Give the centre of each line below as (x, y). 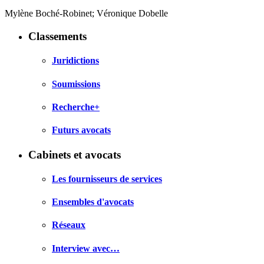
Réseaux (69, 225)
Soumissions (76, 84)
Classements (57, 37)
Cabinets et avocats (75, 154)
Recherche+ (76, 107)
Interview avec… (86, 248)
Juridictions (75, 61)
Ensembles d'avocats (93, 202)
